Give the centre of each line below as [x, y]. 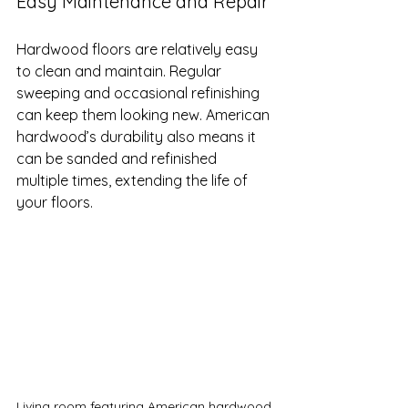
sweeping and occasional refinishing [140, 92]
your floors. [55, 202]
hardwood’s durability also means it [138, 136]
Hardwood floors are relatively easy [139, 49]
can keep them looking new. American [145, 114]
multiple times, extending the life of [134, 180]
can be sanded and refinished [118, 158]
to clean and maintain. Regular [121, 71]
